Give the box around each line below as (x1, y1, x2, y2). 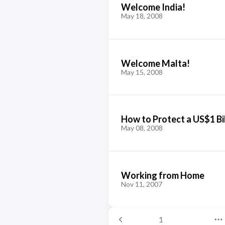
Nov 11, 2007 (121, 179, 162, 188)
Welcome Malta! (121, 57, 190, 69)
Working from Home (121, 169, 204, 181)
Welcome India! (121, 2, 185, 13)
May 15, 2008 (121, 67, 163, 76)
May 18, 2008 (121, 12, 163, 20)
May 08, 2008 (121, 124, 163, 132)
